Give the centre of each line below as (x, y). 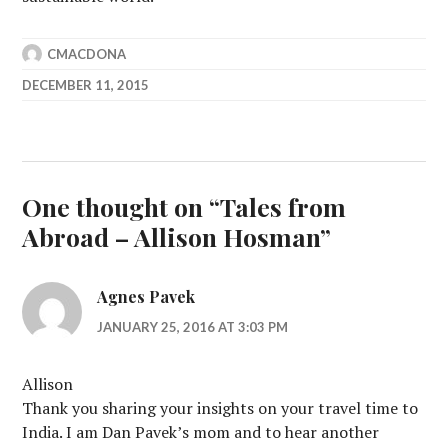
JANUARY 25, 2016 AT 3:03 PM (193, 326)
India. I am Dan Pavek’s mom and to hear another (201, 431)
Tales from (283, 206)
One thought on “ (121, 206)
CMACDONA (87, 53)
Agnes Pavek (146, 296)
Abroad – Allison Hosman (171, 236)
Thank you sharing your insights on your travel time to (220, 407)
